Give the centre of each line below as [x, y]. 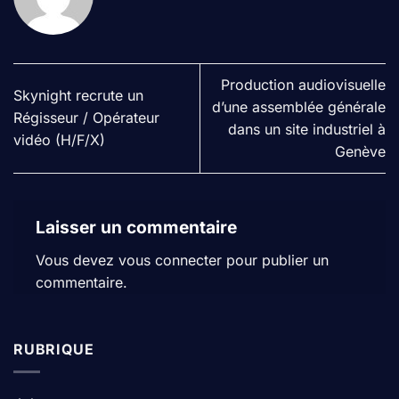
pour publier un [275, 260]
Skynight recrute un [78, 96]
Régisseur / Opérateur [86, 118]
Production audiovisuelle [303, 84]
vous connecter [170, 260]
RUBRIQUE [54, 350]
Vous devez [77, 260]
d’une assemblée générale [299, 106]
